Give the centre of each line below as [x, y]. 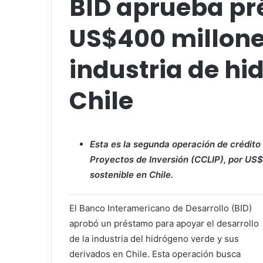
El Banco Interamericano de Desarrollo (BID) [161, 208]
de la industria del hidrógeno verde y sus [154, 239]
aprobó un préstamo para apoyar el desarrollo [164, 223]
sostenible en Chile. [131, 175]
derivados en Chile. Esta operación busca [155, 254]
